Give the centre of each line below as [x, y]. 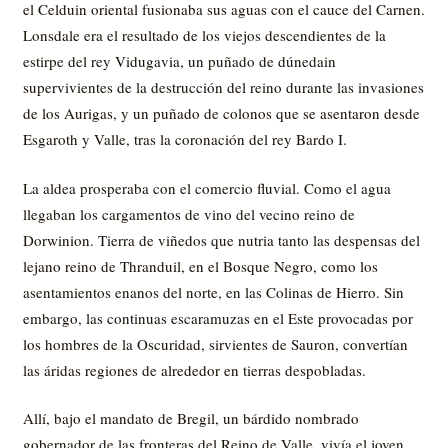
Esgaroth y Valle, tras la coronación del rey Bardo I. [184, 139]
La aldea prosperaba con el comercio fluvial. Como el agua [206, 187]
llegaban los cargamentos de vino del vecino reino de [188, 213]
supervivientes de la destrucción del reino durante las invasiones [223, 87]
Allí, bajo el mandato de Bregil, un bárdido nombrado [190, 418]
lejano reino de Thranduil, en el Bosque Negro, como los [200, 265]
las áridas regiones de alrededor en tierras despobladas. [194, 369]
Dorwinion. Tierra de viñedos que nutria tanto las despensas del [221, 239]
